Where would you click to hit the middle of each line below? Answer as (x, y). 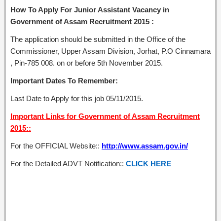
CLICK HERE (148, 164)
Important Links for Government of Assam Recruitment (105, 116)
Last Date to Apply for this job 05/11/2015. (77, 98)
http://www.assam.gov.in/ (145, 146)
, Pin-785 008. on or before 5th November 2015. (87, 63)
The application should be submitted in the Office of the (98, 39)
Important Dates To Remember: (64, 81)
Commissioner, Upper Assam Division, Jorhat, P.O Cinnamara (110, 51)
